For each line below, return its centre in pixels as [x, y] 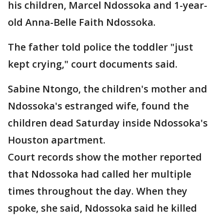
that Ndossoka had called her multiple [100, 174]
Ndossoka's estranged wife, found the [98, 106]
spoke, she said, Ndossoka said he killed [102, 208]
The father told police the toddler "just [100, 47]
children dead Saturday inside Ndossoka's [108, 123]
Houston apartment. [57, 140]
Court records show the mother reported [105, 157]
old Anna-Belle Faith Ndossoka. [82, 22]
